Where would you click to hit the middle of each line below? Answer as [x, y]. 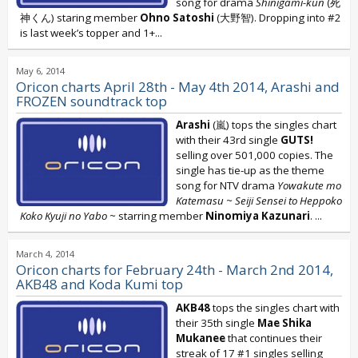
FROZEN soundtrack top [91, 101]
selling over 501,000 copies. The [255, 155]
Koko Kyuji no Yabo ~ [68, 216]
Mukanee [201, 338]
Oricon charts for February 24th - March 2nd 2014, [175, 270]
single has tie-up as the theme [250, 170]
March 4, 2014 [45, 254]
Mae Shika [284, 323]
